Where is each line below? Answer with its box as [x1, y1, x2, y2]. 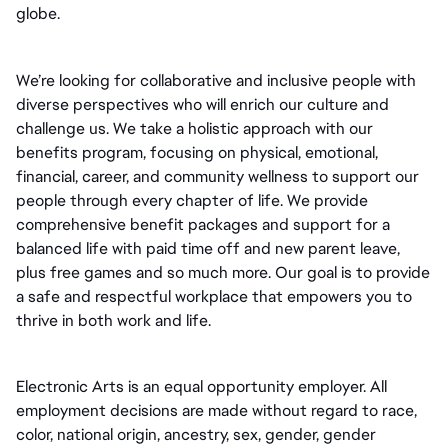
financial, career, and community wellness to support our [16, 165, 419, 187]
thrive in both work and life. [16, 309, 211, 331]
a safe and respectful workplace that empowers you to [16, 285, 412, 307]
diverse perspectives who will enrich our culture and [16, 93, 389, 115]
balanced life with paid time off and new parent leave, [16, 237, 400, 259]
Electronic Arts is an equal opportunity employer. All [16, 376, 387, 398]
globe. [16, 2, 60, 24]
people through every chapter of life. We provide [16, 189, 368, 211]
